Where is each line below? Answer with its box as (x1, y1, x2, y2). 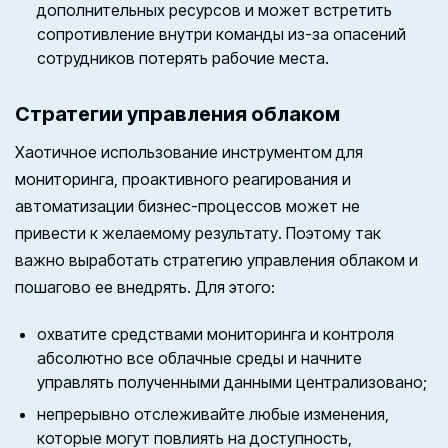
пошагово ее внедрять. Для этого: (15, 277, 275, 298)
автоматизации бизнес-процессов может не (15, 196, 360, 217)
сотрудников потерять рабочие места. (37, 48, 334, 69)
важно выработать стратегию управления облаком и (15, 250, 418, 271)
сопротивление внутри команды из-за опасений (37, 24, 407, 45)
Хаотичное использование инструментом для (15, 142, 363, 163)
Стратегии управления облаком (15, 102, 340, 127)
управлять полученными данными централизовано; (37, 372, 428, 393)
